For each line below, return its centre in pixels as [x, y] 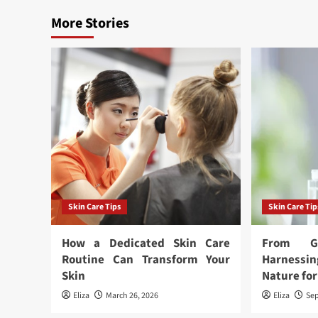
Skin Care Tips [94, 207]
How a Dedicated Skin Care [146, 243]
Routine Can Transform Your [146, 260]
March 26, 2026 [132, 296]
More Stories [90, 23]
